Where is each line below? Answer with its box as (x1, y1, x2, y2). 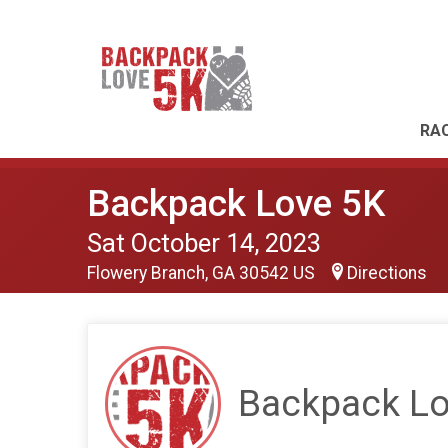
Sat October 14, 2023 (87, 228, 321, 258)
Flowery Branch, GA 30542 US (87, 263, 319, 283)
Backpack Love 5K (87, 182, 385, 225)
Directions (347, 263, 427, 283)
